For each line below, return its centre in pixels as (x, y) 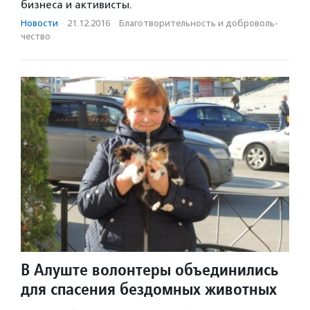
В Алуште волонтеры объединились (149, 269)
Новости (39, 24)
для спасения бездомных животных (149, 289)
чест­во (36, 37)
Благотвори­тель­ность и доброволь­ (199, 24)
